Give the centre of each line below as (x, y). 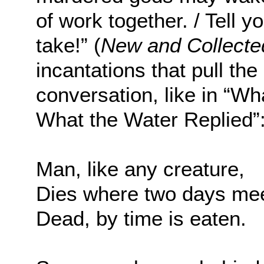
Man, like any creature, (143, 169)
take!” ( (68, 45)
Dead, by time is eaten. (144, 218)
